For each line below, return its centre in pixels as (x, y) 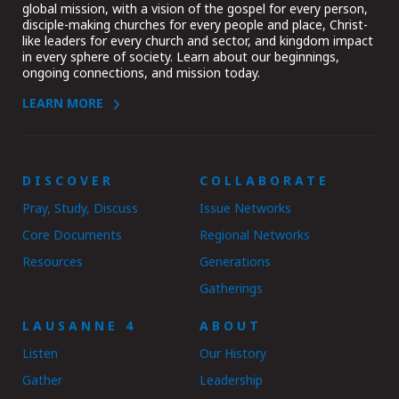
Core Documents (72, 234)
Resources (53, 262)
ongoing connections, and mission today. (141, 72)
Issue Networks (245, 208)
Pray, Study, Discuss (80, 208)
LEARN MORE (63, 102)
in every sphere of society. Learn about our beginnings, (181, 56)
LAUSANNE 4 (79, 325)
